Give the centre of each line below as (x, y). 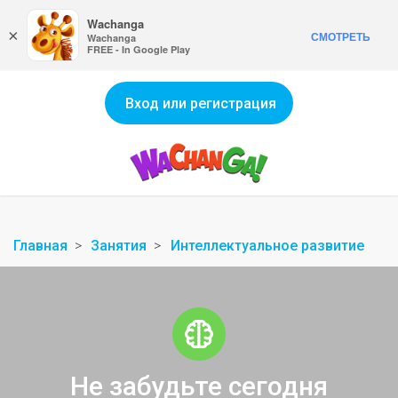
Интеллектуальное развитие (267, 246)
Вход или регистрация (201, 103)
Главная (40, 246)
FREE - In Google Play (139, 49)
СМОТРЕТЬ (341, 36)
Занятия (119, 246)
